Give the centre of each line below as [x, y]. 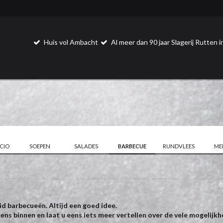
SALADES [86, 146]
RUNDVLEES [179, 146]
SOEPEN [40, 146]
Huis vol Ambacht [71, 42]
